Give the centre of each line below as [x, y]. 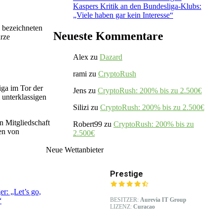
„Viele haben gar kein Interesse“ [123, 15]
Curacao [144, 206]
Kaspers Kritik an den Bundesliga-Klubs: [137, 6]
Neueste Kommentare [108, 36]
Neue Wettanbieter [75, 149]
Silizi [81, 107]
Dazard [111, 57]
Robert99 [88, 124]
